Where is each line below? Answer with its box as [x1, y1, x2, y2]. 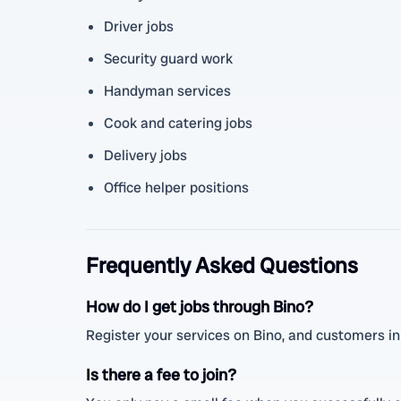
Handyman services [104, 81, 231, 100]
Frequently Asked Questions [86, 252, 358, 279]
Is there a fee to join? [86, 364, 236, 385]
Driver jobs [104, 17, 174, 36]
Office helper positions [104, 178, 249, 197]
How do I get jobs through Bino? [86, 296, 313, 317]
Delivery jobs [104, 146, 187, 165]
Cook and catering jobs [104, 114, 252, 132]
